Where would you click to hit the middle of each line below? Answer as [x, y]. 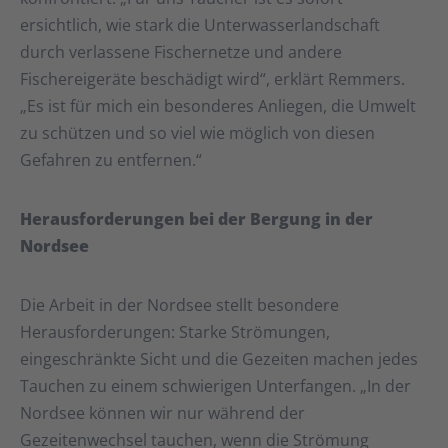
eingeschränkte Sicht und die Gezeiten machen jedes [219, 359]
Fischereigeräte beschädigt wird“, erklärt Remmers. [212, 79]
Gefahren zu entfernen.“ [111, 160]
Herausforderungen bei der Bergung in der [196, 219]
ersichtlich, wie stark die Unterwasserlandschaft [200, 25]
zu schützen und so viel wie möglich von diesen [197, 133]
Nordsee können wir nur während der [162, 413]
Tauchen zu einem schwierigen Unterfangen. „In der [215, 386]
